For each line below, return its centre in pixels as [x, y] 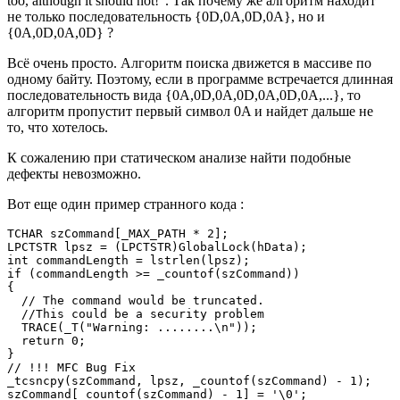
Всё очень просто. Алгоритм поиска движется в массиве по [189, 62]
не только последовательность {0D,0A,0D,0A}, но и [166, 16]
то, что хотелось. [58, 127]
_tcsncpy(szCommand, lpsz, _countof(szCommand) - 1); [189, 380]
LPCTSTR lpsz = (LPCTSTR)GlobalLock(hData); [157, 246]
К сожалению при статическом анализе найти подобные [179, 157]
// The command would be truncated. [136, 300]
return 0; [46, 340]
